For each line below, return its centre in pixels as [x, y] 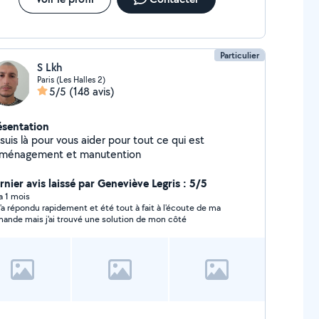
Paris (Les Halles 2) [71, 79]
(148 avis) [91, 91]
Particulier [240, 55]
